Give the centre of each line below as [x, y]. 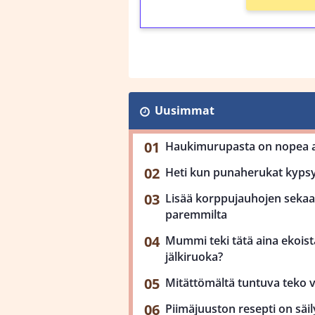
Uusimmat [184, 110]
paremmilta [196, 214]
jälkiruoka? [194, 257]
